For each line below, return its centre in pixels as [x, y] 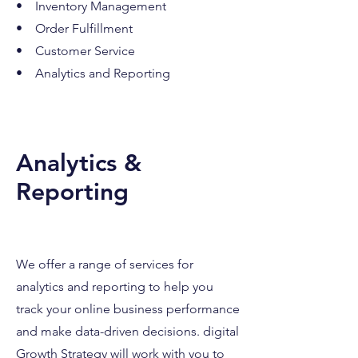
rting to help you [166, 286]
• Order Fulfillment [74, 28]
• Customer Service [76, 51]
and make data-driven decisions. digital [127, 331]
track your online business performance [128, 309]
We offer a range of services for [105, 264]
